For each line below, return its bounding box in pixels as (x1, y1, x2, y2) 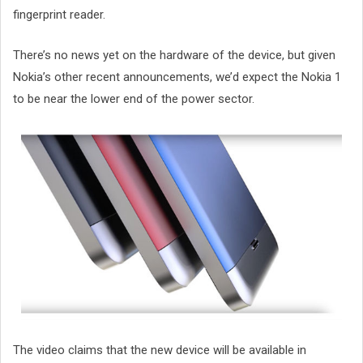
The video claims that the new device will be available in (13, 342, 306, 357)
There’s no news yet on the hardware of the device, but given (13, 47, 335, 62)
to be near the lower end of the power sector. (13, 91, 254, 106)
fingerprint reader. (13, 7, 105, 23)
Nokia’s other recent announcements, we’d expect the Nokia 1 (13, 69, 341, 84)
